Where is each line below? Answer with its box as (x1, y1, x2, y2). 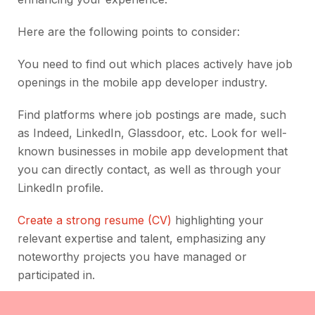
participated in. (18, 268, 95, 283)
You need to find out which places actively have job (18, 57, 292, 72)
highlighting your (172, 213, 264, 228)
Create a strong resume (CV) (18, 213, 172, 228)
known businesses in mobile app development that (18, 144, 288, 159)
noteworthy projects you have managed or (18, 250, 247, 264)
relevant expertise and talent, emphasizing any (18, 231, 266, 246)
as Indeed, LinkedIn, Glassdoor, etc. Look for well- (18, 126, 287, 141)
